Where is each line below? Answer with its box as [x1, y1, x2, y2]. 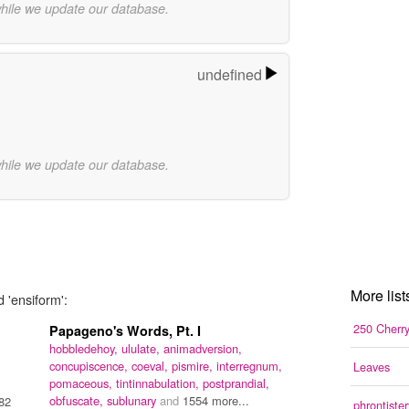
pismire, [172, 356, 216, 374]
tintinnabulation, [116, 373, 203, 392]
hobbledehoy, [49, 339, 121, 357]
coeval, [131, 356, 172, 374]
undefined [196, 64, 266, 86]
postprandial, [203, 373, 269, 392]
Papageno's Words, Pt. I [49, 320, 201, 340]
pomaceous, [49, 373, 116, 392]
